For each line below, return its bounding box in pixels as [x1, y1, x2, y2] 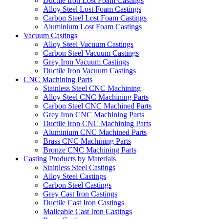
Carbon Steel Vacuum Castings [43, 49, 139, 58]
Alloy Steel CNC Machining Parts [43, 93, 149, 102]
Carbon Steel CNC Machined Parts [43, 102, 152, 110]
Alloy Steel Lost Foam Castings [43, 5, 141, 14]
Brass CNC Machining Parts [43, 137, 131, 146]
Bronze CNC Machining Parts [43, 146, 136, 154]
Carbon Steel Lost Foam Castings [43, 14, 147, 22]
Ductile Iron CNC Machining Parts [43, 119, 151, 128]
